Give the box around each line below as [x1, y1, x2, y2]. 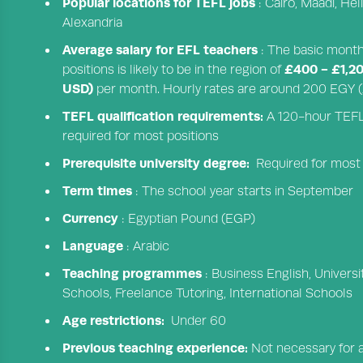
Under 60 [171, 314, 226, 329]
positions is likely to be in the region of [62, 62, 284, 78]
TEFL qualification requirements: [62, 109, 267, 125]
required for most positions [62, 129, 219, 144]
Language [62, 238, 126, 254]
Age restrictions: [62, 313, 171, 329]
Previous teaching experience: [62, 340, 251, 357]
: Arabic [126, 239, 169, 254]
